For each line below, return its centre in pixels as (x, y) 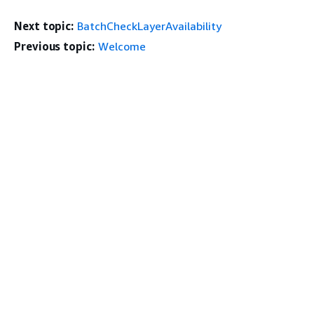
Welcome (122, 46)
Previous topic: (54, 46)
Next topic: (44, 26)
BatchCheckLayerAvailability (150, 26)
